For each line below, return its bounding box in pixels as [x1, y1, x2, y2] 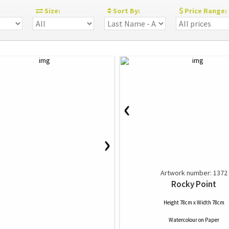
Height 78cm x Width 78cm [163, 199, 224, 206]
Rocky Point [171, 178, 216, 190]
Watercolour [168, 216, 197, 223]
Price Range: [183, 6, 227, 15]
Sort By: [111, 6, 145, 15]
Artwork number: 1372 [160, 168, 227, 177]
